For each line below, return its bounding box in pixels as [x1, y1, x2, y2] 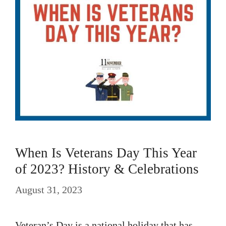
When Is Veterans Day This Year [15, 145, 197, 160]
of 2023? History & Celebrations [15, 161, 199, 177]
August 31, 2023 [15, 184, 82, 195]
